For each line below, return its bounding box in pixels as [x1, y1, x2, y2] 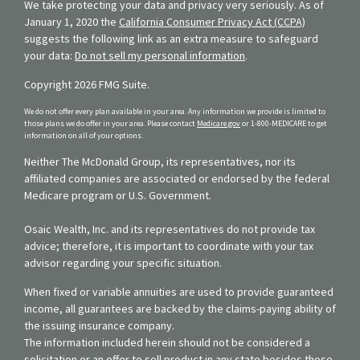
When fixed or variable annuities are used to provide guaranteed [24, 284, 333, 299]
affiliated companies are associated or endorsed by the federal [24, 170, 329, 186]
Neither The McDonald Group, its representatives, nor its [24, 153, 296, 169]
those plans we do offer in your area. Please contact [24, 117, 197, 129]
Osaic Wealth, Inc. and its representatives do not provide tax [24, 221, 315, 236]
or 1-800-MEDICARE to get [240, 117, 327, 129]
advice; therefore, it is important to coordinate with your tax [24, 238, 313, 253]
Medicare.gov [197, 117, 240, 129]
